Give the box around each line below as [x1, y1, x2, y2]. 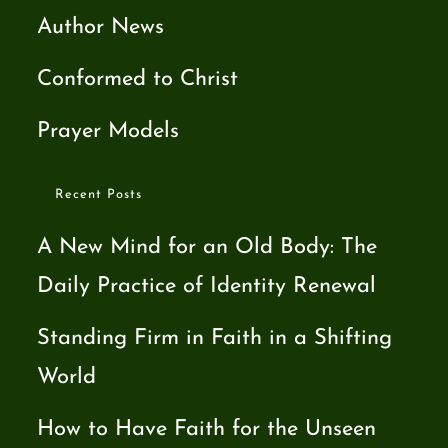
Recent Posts [55, 187, 143, 201]
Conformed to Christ [37, 67, 239, 91]
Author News [37, 15, 165, 39]
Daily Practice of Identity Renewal [37, 274, 377, 298]
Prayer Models [37, 119, 180, 143]
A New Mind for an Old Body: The [37, 235, 378, 259]
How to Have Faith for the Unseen [37, 417, 377, 441]
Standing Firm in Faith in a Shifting [37, 326, 393, 350]
